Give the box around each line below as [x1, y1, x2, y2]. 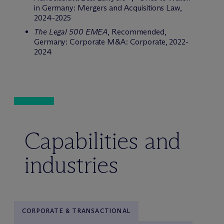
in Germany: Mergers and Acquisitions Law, [34, 3, 182, 13]
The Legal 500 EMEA [34, 27, 108, 37]
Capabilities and [24, 126, 180, 156]
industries [24, 150, 118, 180]
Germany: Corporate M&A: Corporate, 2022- [34, 37, 188, 47]
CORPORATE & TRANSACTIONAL [22, 207, 130, 215]
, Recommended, [107, 27, 166, 37]
